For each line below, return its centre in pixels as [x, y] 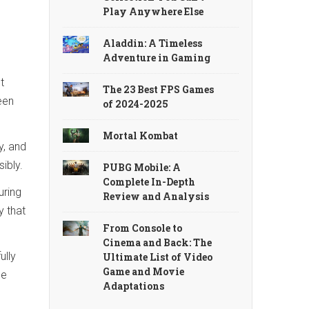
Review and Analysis [156, 197]
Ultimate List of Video [158, 257]
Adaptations [134, 286]
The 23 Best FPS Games [159, 89]
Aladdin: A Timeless [153, 43]
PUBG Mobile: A [142, 168]
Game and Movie [144, 272]
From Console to [143, 228]
